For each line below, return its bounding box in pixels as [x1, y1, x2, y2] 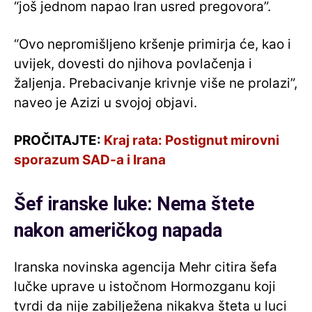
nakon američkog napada [14, 219, 222, 242]
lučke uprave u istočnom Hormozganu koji [14, 278, 276, 295]
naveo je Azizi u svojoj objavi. [14, 94, 197, 111]
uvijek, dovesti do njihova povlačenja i [14, 55, 252, 72]
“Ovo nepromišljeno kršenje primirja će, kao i [14, 36, 291, 52]
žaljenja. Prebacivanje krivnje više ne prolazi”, [14, 75, 297, 91]
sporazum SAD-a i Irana [14, 151, 166, 168]
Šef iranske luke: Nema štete [14, 192, 254, 215]
